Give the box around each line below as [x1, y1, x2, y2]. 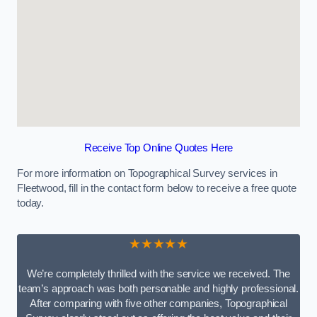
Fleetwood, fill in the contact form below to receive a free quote [17, 182, 296, 194]
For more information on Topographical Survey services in [17, 167, 277, 179]
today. [17, 197, 45, 209]
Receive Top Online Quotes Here [83, 142, 234, 154]
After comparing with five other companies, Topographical [30, 298, 287, 310]
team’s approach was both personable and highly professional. [18, 283, 299, 295]
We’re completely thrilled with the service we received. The [26, 268, 291, 280]
